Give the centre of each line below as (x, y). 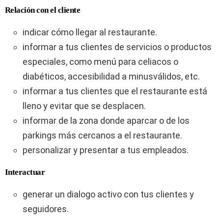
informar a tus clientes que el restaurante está (115, 91)
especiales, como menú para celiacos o (100, 62)
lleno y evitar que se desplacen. (84, 106)
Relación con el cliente (43, 10)
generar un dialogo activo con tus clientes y (108, 194)
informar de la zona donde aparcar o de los (106, 121)
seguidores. (46, 209)
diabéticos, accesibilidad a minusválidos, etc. (111, 76)
